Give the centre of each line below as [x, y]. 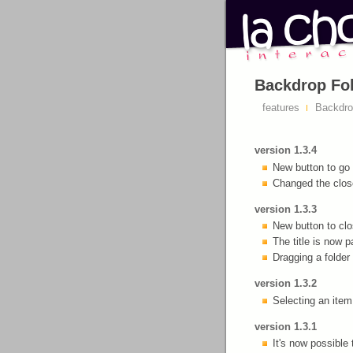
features [281, 108]
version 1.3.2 [286, 283]
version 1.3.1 [286, 326]
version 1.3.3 [286, 209]
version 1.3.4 [286, 150]
